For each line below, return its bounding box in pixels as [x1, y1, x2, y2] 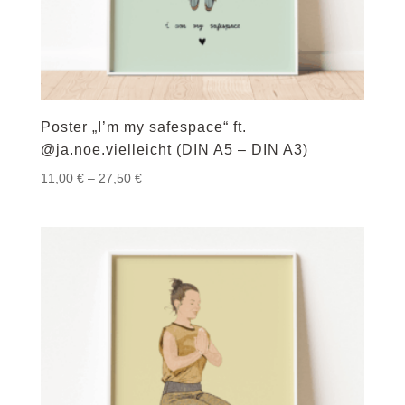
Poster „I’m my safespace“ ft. [40, 119, 247, 136]
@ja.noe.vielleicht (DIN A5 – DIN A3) [40, 142, 308, 158]
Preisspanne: [140, 170, 216, 185]
